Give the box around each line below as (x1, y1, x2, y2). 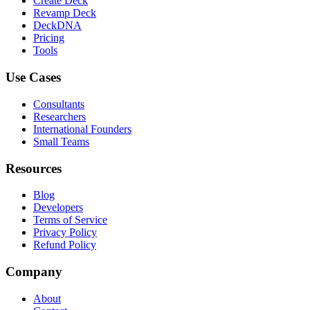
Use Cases (6, 70, 61, 85)
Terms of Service (33, 214, 107, 226)
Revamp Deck (33, 7, 96, 19)
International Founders (33, 122, 131, 135)
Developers (33, 201, 83, 214)
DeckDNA (33, 19, 82, 32)
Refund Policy (33, 239, 96, 251)
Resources (6, 161, 62, 176)
